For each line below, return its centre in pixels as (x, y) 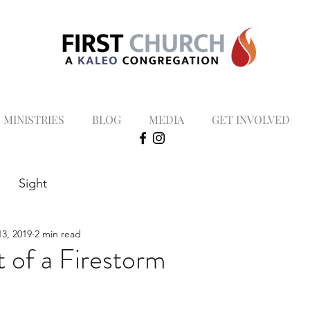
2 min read (58, 234)
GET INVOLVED (251, 119)
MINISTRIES (34, 119)
